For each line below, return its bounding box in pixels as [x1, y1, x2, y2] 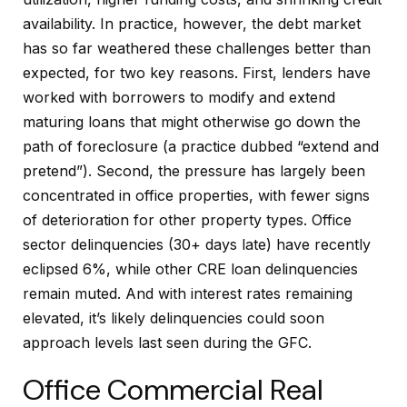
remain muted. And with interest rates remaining [23, 284, 352, 303]
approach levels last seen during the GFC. [23, 333, 312, 352]
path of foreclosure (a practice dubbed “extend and [23, 137, 379, 156]
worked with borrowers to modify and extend [23, 88, 335, 107]
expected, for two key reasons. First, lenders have [23, 64, 371, 83]
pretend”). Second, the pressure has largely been [23, 162, 365, 181]
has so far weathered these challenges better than [23, 39, 371, 58]
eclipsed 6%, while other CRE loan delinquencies [23, 260, 358, 279]
